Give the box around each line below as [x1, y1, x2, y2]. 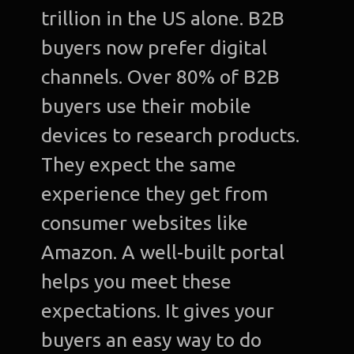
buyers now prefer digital [41, 36, 268, 59]
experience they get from [41, 183, 269, 205]
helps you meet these [41, 270, 232, 293]
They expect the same [41, 153, 237, 176]
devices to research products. [41, 124, 300, 147]
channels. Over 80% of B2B [41, 66, 281, 88]
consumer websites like [41, 212, 249, 235]
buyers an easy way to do [41, 329, 262, 352]
